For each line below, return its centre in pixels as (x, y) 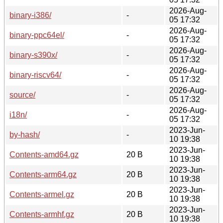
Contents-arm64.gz (43, 174)
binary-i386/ (30, 15)
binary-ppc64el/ (37, 35)
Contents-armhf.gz (42, 214)
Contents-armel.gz (42, 194)
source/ (22, 95)
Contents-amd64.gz (44, 154)
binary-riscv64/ (35, 75)
